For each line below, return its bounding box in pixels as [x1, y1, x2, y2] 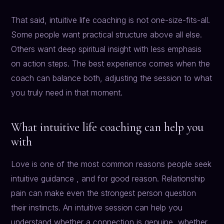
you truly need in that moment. [11, 87, 123, 98]
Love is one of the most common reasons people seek [11, 159, 212, 169]
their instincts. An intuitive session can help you [11, 202, 183, 213]
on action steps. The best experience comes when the [11, 58, 210, 69]
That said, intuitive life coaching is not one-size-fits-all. [11, 15, 210, 25]
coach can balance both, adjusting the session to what [11, 73, 212, 83]
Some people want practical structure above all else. [11, 29, 202, 40]
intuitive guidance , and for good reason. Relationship [11, 173, 205, 184]
